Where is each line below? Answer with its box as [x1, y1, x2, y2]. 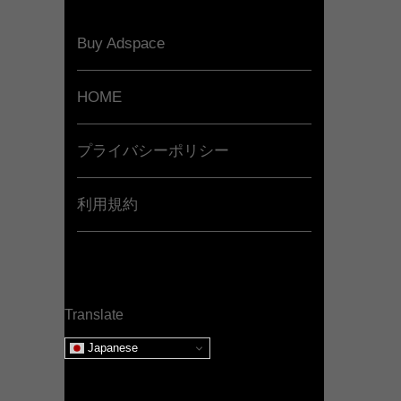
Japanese [84, 340, 138, 354]
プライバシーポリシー [77, 142, 229, 160]
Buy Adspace [77, 35, 165, 53]
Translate [64, 307, 124, 323]
